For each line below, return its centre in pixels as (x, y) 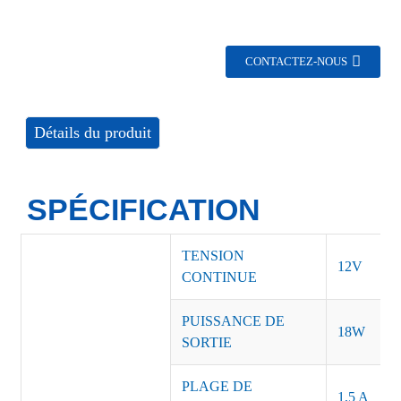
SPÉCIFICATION (143, 209)
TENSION (213, 256)
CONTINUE (219, 277)
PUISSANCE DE (233, 321)
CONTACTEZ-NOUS (297, 62)
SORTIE (206, 342)
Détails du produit (92, 132)
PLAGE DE (217, 386)
